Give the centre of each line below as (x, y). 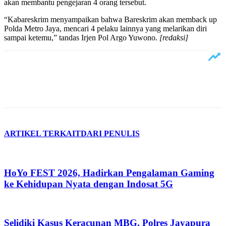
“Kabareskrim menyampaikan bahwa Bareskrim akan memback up (110, 19)
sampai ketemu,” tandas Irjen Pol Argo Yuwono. (82, 37)
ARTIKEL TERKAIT (42, 133)
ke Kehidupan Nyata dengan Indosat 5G (89, 184)
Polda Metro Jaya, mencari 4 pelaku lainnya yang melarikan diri (105, 28)
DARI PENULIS (110, 133)
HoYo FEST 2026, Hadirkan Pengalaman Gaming (109, 173)
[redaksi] (174, 37)
